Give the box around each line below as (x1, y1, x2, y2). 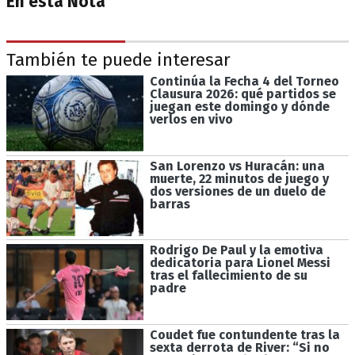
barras (149, 196, 190, 212)
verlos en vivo (149, 111, 233, 127)
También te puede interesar (6, 48, 231, 71)
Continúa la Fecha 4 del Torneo (149, 73, 339, 89)
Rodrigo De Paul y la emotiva (149, 242, 323, 258)
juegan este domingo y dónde (149, 98, 330, 114)
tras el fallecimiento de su (149, 268, 307, 284)
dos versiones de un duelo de (149, 183, 326, 199)
